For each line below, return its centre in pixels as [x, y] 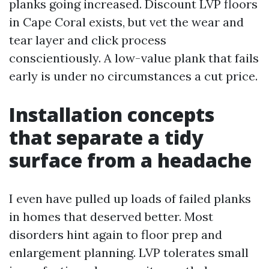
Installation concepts [112, 114]
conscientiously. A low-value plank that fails [134, 58]
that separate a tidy [106, 137]
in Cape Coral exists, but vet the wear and [126, 22]
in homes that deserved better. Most [111, 216]
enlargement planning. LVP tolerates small [129, 252]
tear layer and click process [88, 40]
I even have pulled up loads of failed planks [130, 198]
